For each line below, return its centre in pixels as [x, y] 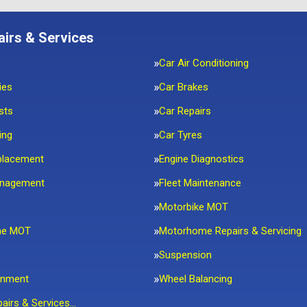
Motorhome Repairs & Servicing [230, 231]
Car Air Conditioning [204, 63]
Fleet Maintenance [200, 183]
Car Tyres [181, 135]
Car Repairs [185, 111]
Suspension [185, 255]
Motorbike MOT [194, 207]
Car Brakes [184, 87]
